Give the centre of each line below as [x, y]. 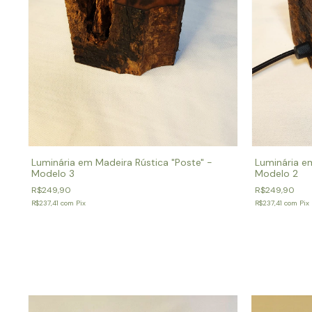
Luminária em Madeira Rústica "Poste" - [122, 162]
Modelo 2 [276, 173]
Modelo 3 [53, 173]
